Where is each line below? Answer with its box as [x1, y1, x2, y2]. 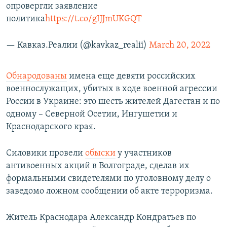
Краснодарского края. [6, 122, 96, 132]
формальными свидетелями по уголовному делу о [6, 174, 211, 184]
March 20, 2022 [149, 41, 210, 51]
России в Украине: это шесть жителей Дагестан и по [6, 97, 220, 107]
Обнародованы [6, 71, 67, 82]
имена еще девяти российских [67, 71, 196, 82]
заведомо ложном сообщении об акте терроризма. [6, 186, 213, 197]
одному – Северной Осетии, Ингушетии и [6, 109, 177, 120]
